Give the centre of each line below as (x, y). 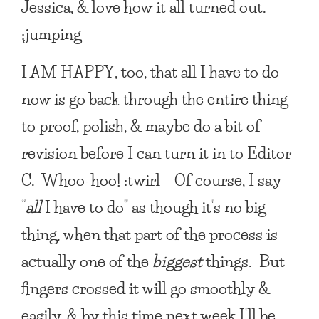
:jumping (51, 33)
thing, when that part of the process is (150, 234)
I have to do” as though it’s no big (153, 206)
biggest (177, 261)
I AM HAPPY (68, 71)
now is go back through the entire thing (155, 98)
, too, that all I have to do (197, 71)
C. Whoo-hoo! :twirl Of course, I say (151, 179)
